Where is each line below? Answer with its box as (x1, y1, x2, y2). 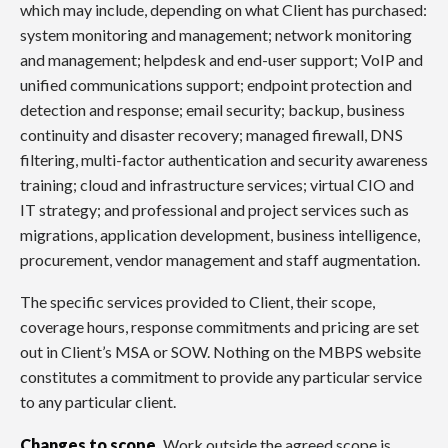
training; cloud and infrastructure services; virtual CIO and (20, 174, 414, 194)
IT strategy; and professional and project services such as (20, 199, 409, 219)
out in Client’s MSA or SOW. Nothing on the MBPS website (20, 342, 421, 362)
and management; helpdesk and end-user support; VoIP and (20, 49, 423, 69)
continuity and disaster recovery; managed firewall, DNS (20, 124, 403, 144)
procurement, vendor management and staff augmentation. (20, 249, 420, 269)
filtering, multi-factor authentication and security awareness (20, 149, 428, 169)
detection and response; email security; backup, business (20, 99, 405, 119)
